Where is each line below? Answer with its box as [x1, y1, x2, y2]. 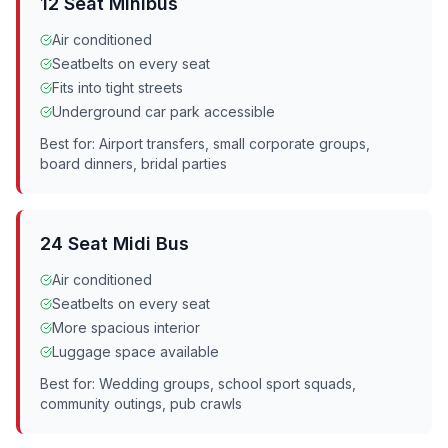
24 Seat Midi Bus [40, 233, 189, 254]
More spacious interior [52, 319, 200, 336]
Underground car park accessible [52, 103, 275, 120]
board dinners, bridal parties [40, 155, 227, 172]
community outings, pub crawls [40, 395, 242, 412]
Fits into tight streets [52, 79, 183, 96]
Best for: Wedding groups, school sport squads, [40, 375, 356, 392]
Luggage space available [52, 343, 219, 360]
